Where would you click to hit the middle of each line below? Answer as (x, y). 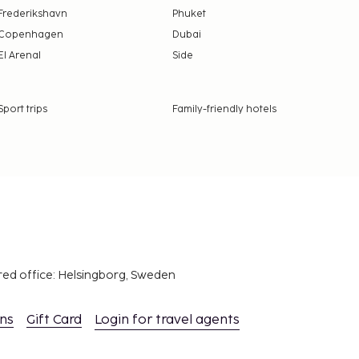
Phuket (189, 14)
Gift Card (54, 320)
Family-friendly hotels (224, 109)
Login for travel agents (167, 320)
